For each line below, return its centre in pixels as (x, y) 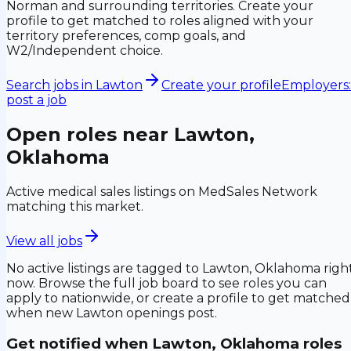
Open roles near (90, 134)
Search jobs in (51, 85)
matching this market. (75, 206)
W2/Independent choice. (85, 50)
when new (41, 313)
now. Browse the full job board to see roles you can (166, 283)
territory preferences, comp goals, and (126, 35)
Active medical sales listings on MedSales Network (162, 191)
